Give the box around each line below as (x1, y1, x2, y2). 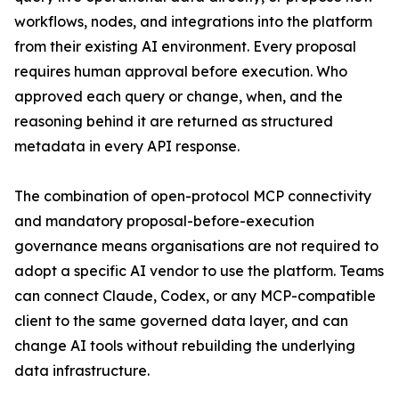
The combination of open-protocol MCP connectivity (14, 187, 371, 206)
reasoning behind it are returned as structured (14, 112, 333, 131)
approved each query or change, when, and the (14, 87, 343, 106)
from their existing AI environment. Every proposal (14, 37, 356, 56)
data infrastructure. (14, 362, 150, 380)
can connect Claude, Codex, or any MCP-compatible (14, 287, 376, 305)
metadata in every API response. (14, 137, 240, 156)
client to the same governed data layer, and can (14, 312, 348, 330)
